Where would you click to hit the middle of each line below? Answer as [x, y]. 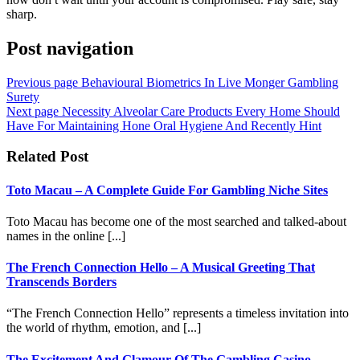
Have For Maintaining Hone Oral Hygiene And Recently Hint [164, 125]
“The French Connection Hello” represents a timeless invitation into [178, 313]
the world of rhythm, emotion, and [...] [104, 328]
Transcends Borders [61, 282]
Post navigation [70, 48]
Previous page [42, 82]
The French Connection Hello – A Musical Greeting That [161, 268]
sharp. [22, 14]
